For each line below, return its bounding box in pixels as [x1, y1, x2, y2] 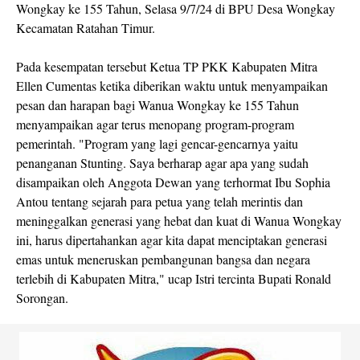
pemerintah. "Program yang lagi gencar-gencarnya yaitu [16, 135, 298, 152]
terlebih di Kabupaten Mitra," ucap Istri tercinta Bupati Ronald [16, 270, 331, 287]
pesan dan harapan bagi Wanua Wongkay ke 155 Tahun [16, 96, 299, 113]
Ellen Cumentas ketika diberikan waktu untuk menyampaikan [16, 77, 328, 94]
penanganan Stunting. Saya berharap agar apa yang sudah [16, 154, 309, 171]
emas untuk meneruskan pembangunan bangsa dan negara [16, 251, 310, 268]
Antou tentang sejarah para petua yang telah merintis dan [16, 193, 303, 210]
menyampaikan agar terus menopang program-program [16, 116, 294, 133]
